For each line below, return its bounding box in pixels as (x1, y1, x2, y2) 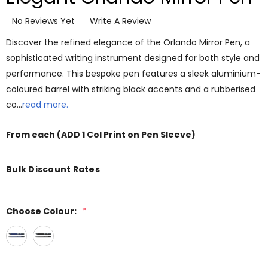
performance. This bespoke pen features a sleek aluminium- (6, 68, 261, 80)
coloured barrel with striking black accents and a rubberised (6, 83, 255, 96)
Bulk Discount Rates (6, 163, 100, 176)
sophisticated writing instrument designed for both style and (6, 52, 260, 65)
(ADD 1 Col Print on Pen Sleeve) (57, 129, 196, 141)
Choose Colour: (6, 205, 77, 218)
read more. (22, 99, 68, 111)
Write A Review (90, 14, 151, 27)
